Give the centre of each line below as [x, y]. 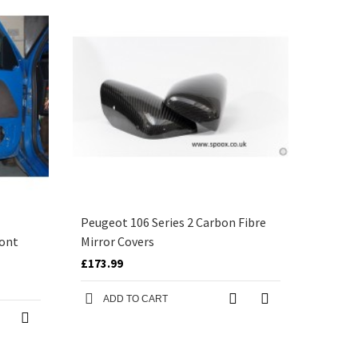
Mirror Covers [117, 241]
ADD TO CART [135, 299]
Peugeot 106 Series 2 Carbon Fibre [173, 222]
